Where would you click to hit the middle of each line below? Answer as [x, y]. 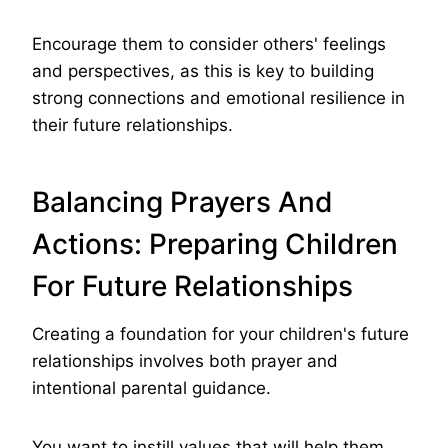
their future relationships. [132, 125]
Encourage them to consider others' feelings [209, 44]
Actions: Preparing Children [215, 244]
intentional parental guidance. [151, 388]
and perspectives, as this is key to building [203, 71]
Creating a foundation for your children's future [220, 334]
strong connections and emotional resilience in [218, 98]
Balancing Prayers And [182, 202]
